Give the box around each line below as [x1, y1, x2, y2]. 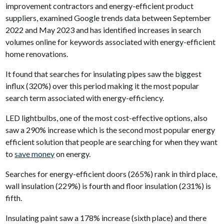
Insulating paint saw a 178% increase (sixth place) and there [5, 212, 207, 222]
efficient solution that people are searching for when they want [5, 136, 218, 146]
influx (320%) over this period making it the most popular [5, 80, 199, 90]
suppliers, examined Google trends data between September [5, 12, 211, 22]
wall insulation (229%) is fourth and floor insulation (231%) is [5, 180, 211, 190]
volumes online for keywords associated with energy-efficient [5, 36, 216, 46]
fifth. [5, 192, 22, 202]
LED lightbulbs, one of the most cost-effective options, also [5, 112, 208, 122]
